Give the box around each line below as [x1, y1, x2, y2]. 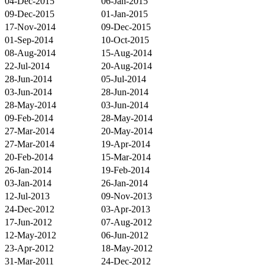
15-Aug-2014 [101, 47, 152, 58]
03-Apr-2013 [101, 203, 150, 214]
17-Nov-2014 [5, 21, 56, 32]
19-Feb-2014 [101, 164, 150, 175]
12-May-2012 [5, 230, 56, 240]
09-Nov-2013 [101, 190, 152, 201]
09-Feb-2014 [5, 112, 53, 123]
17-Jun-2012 [5, 216, 52, 227]
